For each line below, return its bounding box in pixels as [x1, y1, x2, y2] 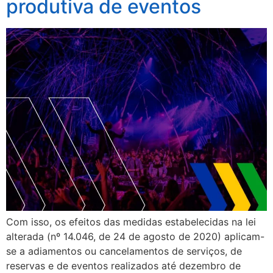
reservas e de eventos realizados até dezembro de [6, 260, 241, 272]
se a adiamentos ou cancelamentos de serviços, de [6, 245, 242, 257]
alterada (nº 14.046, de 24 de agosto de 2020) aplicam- [6, 230, 264, 243]
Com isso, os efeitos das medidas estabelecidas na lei [6, 216, 256, 228]
